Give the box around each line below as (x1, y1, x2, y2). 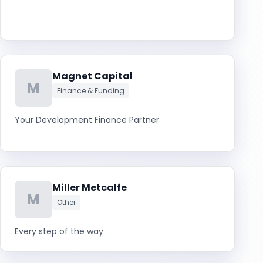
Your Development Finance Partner (15, 114, 159, 126)
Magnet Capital (52, 69, 133, 83)
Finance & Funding (57, 86, 124, 96)
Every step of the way (15, 225, 103, 237)
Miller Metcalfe (52, 181, 127, 194)
